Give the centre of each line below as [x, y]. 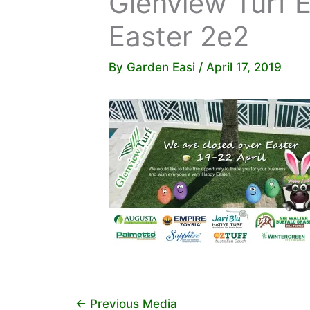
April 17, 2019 [244, 67]
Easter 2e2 [179, 36]
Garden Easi [163, 67]
